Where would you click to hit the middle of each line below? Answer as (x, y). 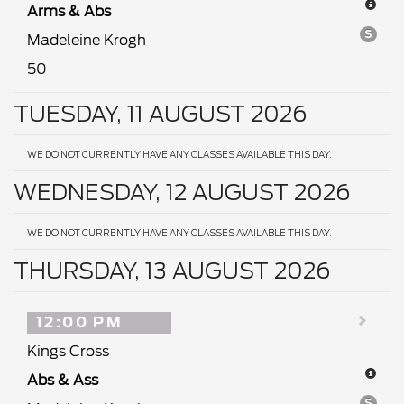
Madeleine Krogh (87, 40)
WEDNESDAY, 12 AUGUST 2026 (182, 193)
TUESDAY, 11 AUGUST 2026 (160, 114)
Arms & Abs (69, 11)
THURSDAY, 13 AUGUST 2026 (172, 271)
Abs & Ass (63, 380)
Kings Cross (68, 351)
